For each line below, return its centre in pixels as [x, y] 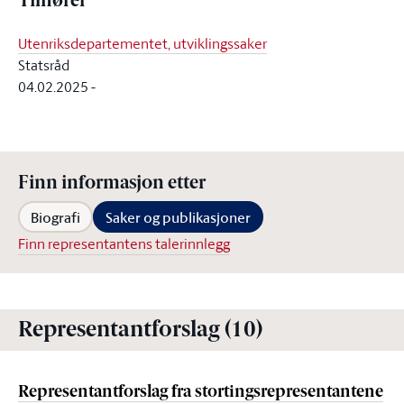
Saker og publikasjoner [178, 217]
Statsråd [44, 65]
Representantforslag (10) [141, 331]
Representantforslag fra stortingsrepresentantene [201, 393]
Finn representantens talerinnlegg [124, 243]
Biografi [55, 217]
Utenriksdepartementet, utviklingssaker [142, 43]
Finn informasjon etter [112, 184]
